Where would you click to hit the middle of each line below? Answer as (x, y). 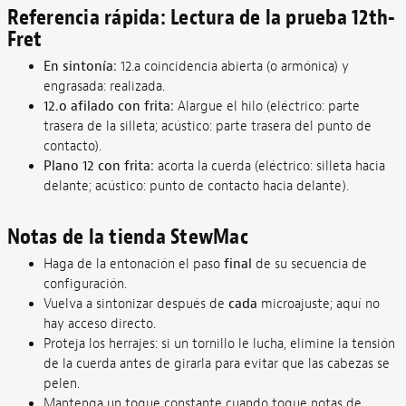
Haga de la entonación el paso (133, 264)
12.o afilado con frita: (108, 106)
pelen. (61, 383)
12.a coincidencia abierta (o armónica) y (232, 66)
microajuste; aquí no (318, 304)
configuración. (85, 284)
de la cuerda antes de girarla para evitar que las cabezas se (216, 363)
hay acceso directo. (99, 324)
